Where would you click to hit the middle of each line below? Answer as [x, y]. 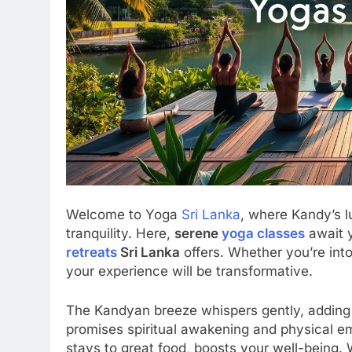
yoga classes [263, 234]
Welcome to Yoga [124, 215]
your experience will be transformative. [189, 271]
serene [198, 234]
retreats [92, 253]
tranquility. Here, [120, 234]
